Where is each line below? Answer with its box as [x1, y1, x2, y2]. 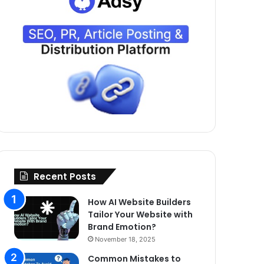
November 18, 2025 [94, 235, 156, 243]
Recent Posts [33, 170, 96, 183]
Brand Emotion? [87, 220, 156, 233]
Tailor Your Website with [87, 208, 193, 220]
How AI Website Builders [87, 196, 191, 208]
